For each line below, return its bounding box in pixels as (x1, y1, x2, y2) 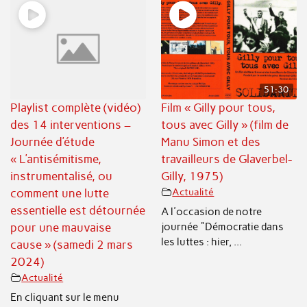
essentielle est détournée (10, 204, 146, 218)
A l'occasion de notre (161, 205, 262, 218)
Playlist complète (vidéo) (10, 101, 141, 115)
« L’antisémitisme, (10, 152, 102, 167)
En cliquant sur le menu (10, 291, 120, 304)
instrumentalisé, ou (10, 169, 113, 184)
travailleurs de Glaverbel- (161, 152, 293, 167)
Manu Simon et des (161, 135, 261, 149)
